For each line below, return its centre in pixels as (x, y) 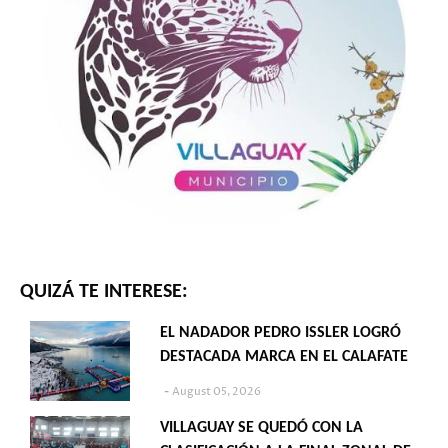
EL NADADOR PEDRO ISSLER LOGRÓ (280, 333)
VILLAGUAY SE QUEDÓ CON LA (261, 428)
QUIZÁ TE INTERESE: (104, 292)
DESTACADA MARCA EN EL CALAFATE (284, 357)
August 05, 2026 (216, 391)
